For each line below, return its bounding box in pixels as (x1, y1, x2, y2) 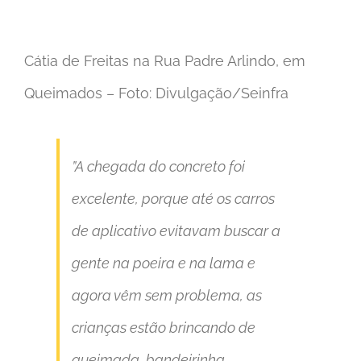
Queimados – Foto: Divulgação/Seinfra (24, 85, 288, 102)
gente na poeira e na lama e (72, 255, 255, 272)
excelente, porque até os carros (72, 190, 275, 208)
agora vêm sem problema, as (72, 287, 262, 305)
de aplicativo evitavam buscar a (72, 222, 280, 240)
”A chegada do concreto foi (72, 158, 245, 176)
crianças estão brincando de (72, 319, 255, 337)
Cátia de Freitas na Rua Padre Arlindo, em (24, 52, 305, 70)
